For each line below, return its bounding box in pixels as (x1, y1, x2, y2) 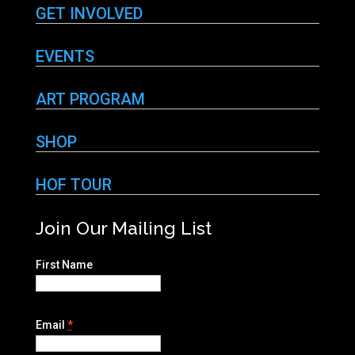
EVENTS (35, 47, 94, 67)
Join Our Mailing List (35, 217, 212, 239)
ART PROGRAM (35, 90, 145, 109)
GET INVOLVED (35, 4, 143, 24)
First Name (35, 258, 93, 272)
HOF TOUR (35, 175, 112, 195)
